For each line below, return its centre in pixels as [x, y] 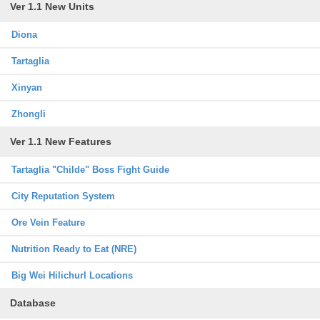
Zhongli [29, 114]
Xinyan [27, 87]
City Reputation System [63, 196]
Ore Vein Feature [48, 222]
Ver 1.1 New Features [61, 141]
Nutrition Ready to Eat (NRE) [74, 249]
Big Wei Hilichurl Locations [72, 275]
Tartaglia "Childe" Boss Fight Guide [90, 170]
